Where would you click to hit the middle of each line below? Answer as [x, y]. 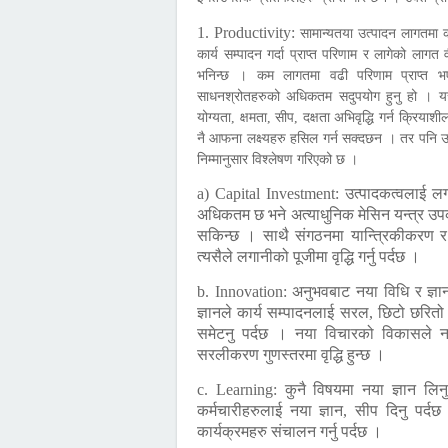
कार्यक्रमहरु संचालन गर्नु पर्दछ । [289, 431]
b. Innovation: [245, 291]
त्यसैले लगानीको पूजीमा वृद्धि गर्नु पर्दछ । [308, 256]
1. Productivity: [249, 32]
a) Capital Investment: [271, 193]
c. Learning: [241, 389]
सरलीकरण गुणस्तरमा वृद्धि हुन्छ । [291, 354]
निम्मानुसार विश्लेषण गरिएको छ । [279, 159]
